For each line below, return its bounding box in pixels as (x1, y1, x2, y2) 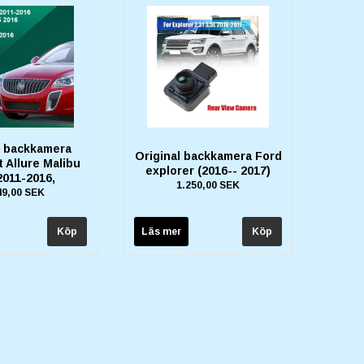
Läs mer (141, 225, 181, 237)
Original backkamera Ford (134, 149, 282, 162)
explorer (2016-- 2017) (145, 163, 271, 177)
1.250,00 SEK (176, 179, 240, 191)
